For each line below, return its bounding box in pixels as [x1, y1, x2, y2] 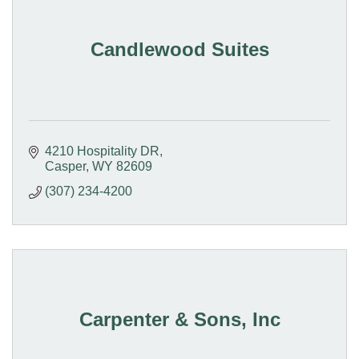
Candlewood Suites [90, 38, 269, 60]
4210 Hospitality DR [45, 143, 159, 158]
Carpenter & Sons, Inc [79, 308, 280, 330]
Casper [45, 159, 86, 173]
